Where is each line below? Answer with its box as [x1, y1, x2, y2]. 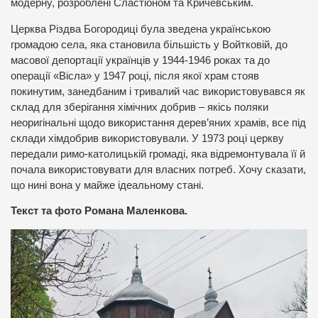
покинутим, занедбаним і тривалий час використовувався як [11, 85, 305, 97]
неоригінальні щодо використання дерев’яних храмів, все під [11, 116, 306, 128]
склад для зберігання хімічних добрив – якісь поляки [11, 101, 268, 113]
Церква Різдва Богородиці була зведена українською [11, 23, 270, 35]
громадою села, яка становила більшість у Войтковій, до [11, 38, 287, 50]
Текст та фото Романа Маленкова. [11, 205, 187, 217]
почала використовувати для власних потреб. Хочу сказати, [11, 163, 306, 175]
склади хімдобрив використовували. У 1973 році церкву [11, 132, 284, 144]
